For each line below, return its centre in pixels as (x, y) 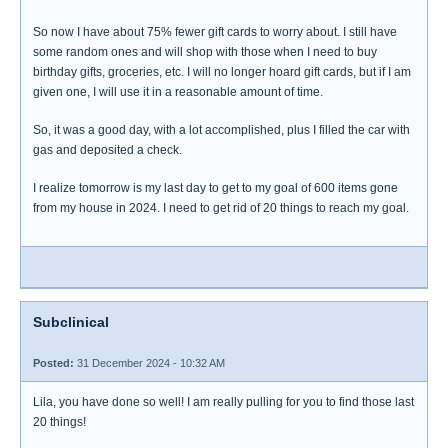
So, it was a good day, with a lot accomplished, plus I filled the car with (221, 130)
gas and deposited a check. (107, 150)
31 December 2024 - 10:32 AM (149, 363)
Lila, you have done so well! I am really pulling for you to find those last (223, 402)
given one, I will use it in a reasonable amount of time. (178, 92)
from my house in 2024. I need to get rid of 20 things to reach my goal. (221, 208)
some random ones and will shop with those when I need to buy (205, 52)
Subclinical (71, 322)
